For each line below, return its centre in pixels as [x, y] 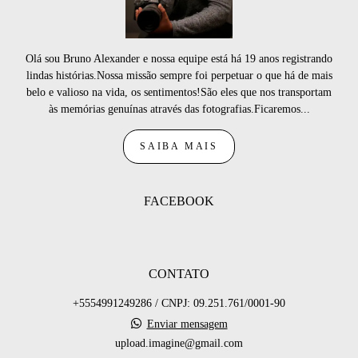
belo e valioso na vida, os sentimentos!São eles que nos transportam [179, 93]
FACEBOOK [179, 201]
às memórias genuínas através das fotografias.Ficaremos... [179, 109]
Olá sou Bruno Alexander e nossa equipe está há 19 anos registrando [179, 59]
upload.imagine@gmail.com [179, 344]
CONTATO [179, 274]
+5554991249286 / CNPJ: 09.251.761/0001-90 [179, 304]
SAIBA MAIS [179, 147]
